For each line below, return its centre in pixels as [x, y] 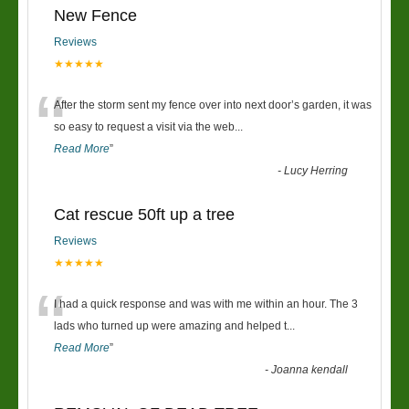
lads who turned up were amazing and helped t [170, 326]
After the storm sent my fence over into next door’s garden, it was [213, 105]
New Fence [95, 16]
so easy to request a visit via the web [144, 127]
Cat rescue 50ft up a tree [144, 215]
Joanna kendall [310, 370]
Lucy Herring [316, 171]
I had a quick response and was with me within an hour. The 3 [206, 304]
